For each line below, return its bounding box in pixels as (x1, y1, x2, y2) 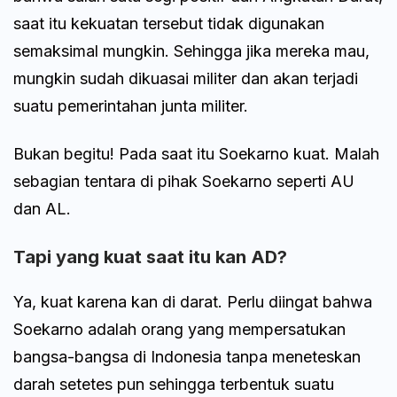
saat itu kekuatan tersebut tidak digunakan (13, 13, 324, 33)
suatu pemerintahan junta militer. (13, 96, 248, 115)
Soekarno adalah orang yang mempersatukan (13, 320, 346, 339)
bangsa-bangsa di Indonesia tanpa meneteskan (13, 347, 361, 367)
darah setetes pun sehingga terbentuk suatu (13, 375, 334, 394)
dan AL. (13, 199, 71, 219)
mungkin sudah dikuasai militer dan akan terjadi (13, 68, 358, 88)
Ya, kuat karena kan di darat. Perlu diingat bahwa (13, 292, 372, 312)
